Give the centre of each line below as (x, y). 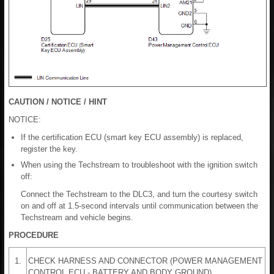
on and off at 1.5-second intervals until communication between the (139, 206)
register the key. (49, 149)
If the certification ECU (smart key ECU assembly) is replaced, (132, 138)
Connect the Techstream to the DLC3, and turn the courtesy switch (139, 194)
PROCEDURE (34, 235)
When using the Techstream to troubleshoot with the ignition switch (139, 165)
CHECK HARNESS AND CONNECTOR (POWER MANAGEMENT (145, 261)
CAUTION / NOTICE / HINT (58, 102)
